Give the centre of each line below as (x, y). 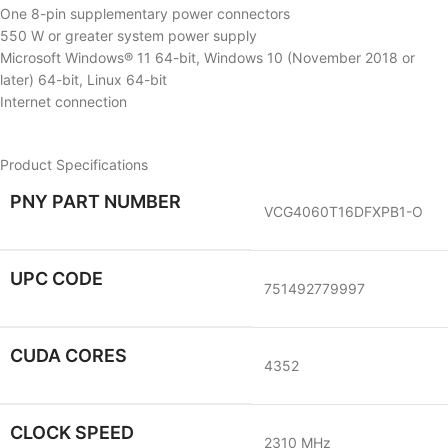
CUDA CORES (68, 355)
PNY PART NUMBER (95, 201)
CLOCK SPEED (72, 432)
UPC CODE (56, 278)
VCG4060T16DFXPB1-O (343, 211)
